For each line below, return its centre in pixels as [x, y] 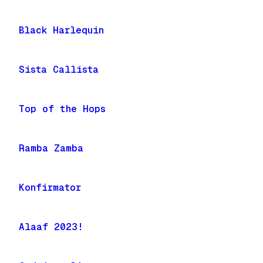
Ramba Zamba [51, 148]
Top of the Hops [62, 109]
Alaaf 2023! [51, 227]
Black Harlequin [61, 30]
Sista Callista [59, 70]
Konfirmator [50, 188]
